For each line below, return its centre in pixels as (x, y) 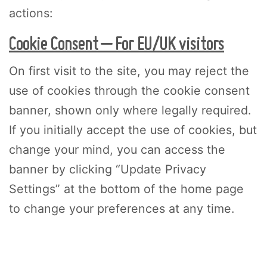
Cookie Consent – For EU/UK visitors (117, 44)
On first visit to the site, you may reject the (129, 71)
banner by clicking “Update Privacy (108, 169)
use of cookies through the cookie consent (129, 90)
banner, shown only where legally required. (130, 110)
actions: (31, 13)
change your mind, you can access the (117, 149)
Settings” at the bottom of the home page (126, 189)
